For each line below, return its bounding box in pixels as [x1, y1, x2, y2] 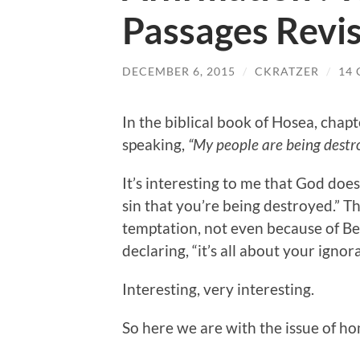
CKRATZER [255, 64, 319, 79]
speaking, [122, 134, 188, 153]
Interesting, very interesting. [122, 279, 314, 298]
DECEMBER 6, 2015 [122, 64, 235, 79]
